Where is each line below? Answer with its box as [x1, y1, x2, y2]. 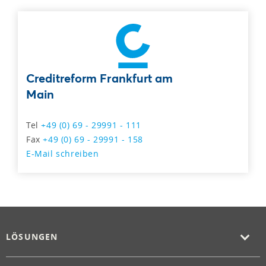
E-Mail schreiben [26, 147, 99, 159]
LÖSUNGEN [6, 230, 58, 242]
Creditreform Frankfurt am [26, 69, 173, 86]
